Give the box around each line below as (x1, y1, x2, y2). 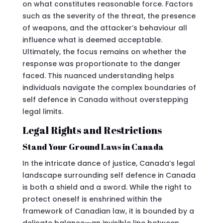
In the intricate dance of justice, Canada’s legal (22, 158, 195, 168)
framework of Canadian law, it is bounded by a (22, 206, 194, 216)
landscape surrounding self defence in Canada (22, 170, 196, 180)
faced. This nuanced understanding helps (22, 70, 174, 81)
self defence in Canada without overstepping (22, 94, 188, 105)
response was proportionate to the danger (22, 58, 181, 69)
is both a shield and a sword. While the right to (22, 182, 192, 192)
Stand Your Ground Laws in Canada (22, 140, 164, 152)
